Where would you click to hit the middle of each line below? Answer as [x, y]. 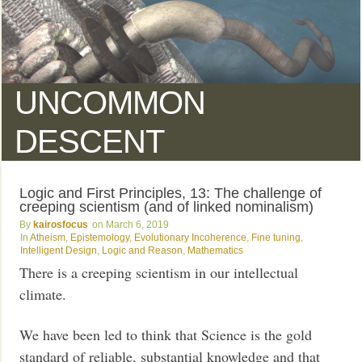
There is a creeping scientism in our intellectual [159, 273]
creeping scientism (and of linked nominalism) [167, 206]
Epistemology [100, 237]
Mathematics [216, 250]
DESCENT [90, 141]
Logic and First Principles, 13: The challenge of [171, 193]
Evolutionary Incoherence [191, 237]
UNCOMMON [110, 102]
